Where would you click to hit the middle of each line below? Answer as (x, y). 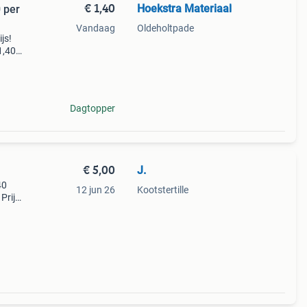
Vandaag (95, 28)
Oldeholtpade (165, 28)
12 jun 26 (95, 190)
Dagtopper (92, 108)
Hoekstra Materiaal (184, 9)
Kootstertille (162, 190)
